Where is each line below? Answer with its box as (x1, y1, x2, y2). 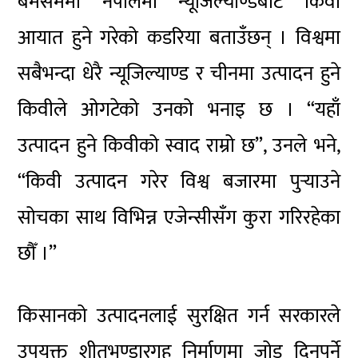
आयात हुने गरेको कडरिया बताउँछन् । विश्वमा (18, 22, 340, 55)
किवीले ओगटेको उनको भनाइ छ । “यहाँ (18, 93, 340, 127)
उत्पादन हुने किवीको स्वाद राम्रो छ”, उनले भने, (18, 129, 340, 163)
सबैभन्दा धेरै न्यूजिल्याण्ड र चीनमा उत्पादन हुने (18, 58, 340, 91)
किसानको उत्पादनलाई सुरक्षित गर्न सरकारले (18, 299, 340, 332)
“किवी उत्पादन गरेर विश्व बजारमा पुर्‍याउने (18, 165, 340, 199)
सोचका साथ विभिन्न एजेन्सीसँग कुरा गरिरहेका (18, 201, 340, 235)
